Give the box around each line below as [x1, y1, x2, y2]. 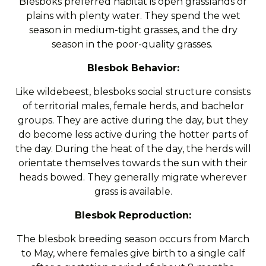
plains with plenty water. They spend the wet [26, 10, 240, 21]
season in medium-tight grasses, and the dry [28, 24, 237, 36]
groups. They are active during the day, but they [18, 115, 248, 126]
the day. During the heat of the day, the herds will [15, 143, 251, 154]
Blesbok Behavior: [87, 62, 179, 74]
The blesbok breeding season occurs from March [17, 233, 249, 245]
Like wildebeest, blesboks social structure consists [15, 86, 251, 97]
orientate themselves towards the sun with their [18, 157, 248, 169]
